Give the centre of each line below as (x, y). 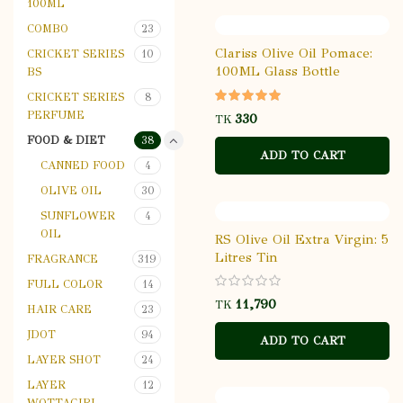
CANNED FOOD (83, 165)
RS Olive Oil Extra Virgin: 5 (302, 239)
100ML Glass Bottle (278, 71)
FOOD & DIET (66, 140)
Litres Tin (246, 257)
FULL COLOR (65, 284)
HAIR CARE (59, 309)
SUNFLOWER (78, 215)
